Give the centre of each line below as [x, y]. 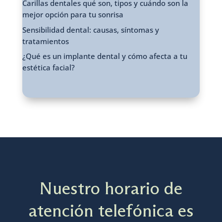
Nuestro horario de [111, 188]
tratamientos [45, 41]
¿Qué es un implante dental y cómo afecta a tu [105, 56]
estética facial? [48, 68]
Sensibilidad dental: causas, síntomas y [90, 29]
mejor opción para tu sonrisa [73, 15]
